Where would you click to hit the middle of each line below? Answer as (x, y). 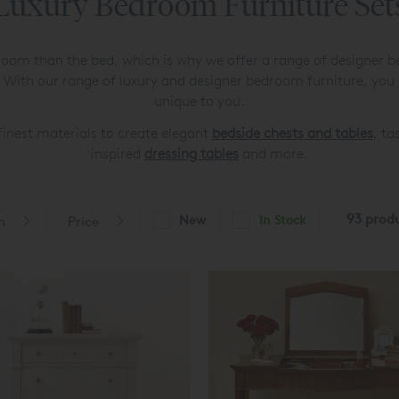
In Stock (283, 220)
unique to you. (199, 102)
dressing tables (191, 153)
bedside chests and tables (292, 133)
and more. (273, 153)
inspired (118, 153)
